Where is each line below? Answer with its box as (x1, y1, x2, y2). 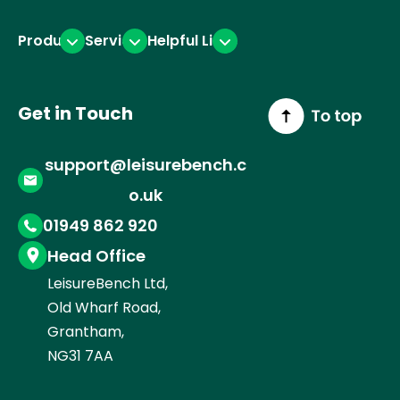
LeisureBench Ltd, (47, 273, 168, 295)
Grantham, (47, 321, 124, 343)
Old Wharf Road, (47, 297, 161, 319)
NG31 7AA (47, 346, 113, 367)
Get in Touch (18, 101, 133, 127)
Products (18, 30, 85, 52)
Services (85, 30, 147, 52)
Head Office (47, 245, 146, 268)
